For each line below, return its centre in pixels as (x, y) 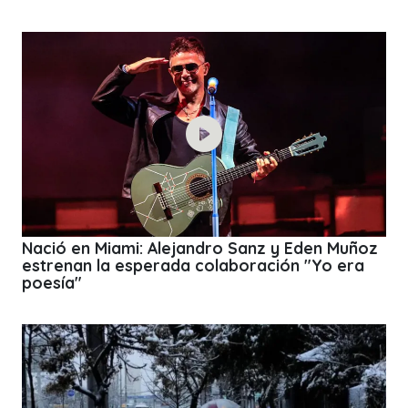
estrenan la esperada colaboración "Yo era (193, 265)
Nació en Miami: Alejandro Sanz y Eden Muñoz (200, 248)
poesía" (52, 283)
